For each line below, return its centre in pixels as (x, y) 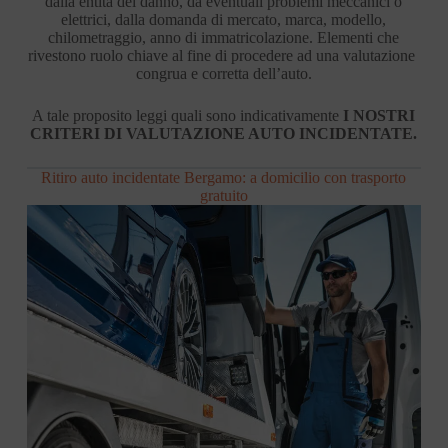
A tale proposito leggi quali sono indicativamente (188, 115)
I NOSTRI (379, 115)
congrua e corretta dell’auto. (223, 73)
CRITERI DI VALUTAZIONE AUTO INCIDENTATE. (224, 133)
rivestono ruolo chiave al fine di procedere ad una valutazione (224, 55)
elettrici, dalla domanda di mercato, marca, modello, (224, 19)
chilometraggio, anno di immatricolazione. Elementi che (224, 37)
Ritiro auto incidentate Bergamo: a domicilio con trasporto (224, 177)
